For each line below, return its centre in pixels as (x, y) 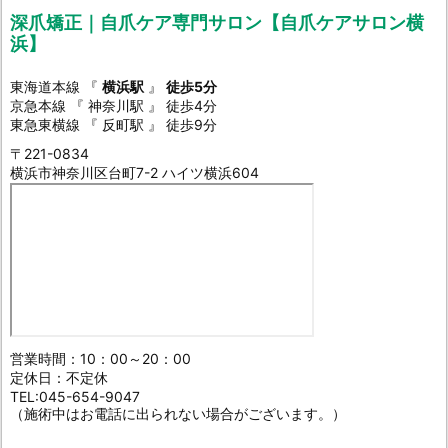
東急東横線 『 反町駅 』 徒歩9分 (113, 125)
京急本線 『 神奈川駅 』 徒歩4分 (113, 106)
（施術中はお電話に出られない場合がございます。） (178, 414)
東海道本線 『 (56, 87)
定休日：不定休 (59, 378)
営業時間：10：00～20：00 (100, 359)
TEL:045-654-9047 (75, 397)
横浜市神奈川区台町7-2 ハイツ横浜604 (134, 173)
